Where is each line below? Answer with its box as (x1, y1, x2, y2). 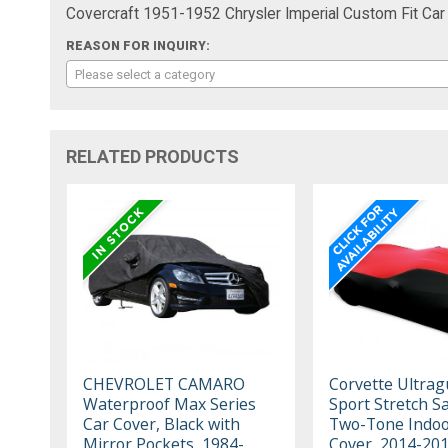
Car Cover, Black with (83, 412, 241, 435)
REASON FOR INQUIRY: (66, 38, 211, 53)
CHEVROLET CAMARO (83, 372, 246, 395)
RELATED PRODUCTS (66, 145, 240, 167)
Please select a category (75, 66, 216, 82)
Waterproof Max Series (83, 392, 257, 415)
